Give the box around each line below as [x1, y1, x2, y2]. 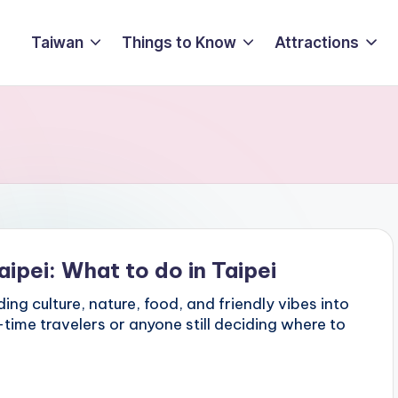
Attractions [275, 33, 360, 52]
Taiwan [31, 33, 84, 52]
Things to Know [122, 33, 237, 52]
